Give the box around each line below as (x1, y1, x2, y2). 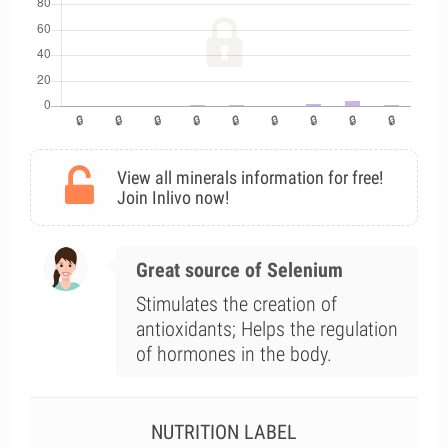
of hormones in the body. (135, 342, 332, 366)
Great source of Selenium (135, 258, 343, 282)
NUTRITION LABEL (151, 420, 297, 444)
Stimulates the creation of (135, 292, 337, 316)
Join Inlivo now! (117, 187, 229, 208)
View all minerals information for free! (117, 167, 383, 188)
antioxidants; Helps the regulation (135, 317, 398, 341)
